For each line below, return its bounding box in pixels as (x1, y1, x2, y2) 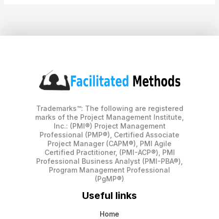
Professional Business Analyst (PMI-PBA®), (36, 157, 183, 166)
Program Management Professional (49, 166, 170, 175)
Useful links (82, 190, 137, 202)
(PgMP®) (95, 175, 124, 183)
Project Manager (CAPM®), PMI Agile (47, 139, 172, 148)
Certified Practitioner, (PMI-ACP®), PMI (44, 148, 175, 157)
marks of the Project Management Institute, (35, 113, 184, 122)
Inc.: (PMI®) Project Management (53, 122, 166, 131)
